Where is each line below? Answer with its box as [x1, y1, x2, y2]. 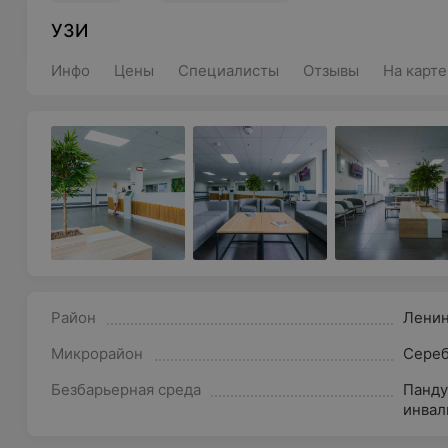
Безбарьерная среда [51, 380, 202, 399]
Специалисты [178, 61, 280, 80]
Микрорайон [51, 344, 144, 363]
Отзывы [303, 61, 360, 80]
